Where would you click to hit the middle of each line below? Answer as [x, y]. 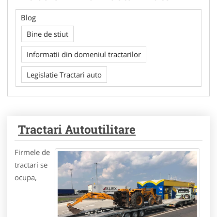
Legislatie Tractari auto [64, 75]
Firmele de [32, 152]
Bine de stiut [47, 34]
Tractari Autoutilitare [77, 129]
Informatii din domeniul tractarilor [84, 54]
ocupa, [26, 177]
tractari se [31, 165]
